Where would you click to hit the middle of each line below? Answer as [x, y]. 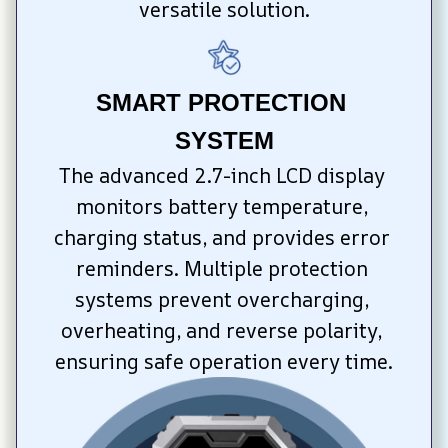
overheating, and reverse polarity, [221, 331]
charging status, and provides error [221, 238]
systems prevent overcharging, [221, 300]
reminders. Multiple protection [221, 269]
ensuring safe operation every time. [224, 362]
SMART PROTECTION [220, 103]
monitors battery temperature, [221, 207]
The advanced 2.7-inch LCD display [221, 176]
